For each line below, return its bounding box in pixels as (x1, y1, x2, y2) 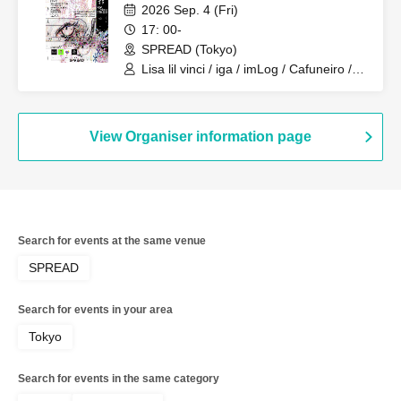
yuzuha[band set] (141, 110, 239, 124)
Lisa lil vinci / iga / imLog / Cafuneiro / (141, 62, 352, 76)
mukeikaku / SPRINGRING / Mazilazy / (141, 78, 359, 92)
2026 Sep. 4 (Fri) (141, 3, 238, 17)
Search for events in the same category (18, 372, 219, 385)
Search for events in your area (18, 303, 173, 316)
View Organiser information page (90, 129, 311, 144)
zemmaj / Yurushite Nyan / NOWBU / (141, 94, 348, 108)
